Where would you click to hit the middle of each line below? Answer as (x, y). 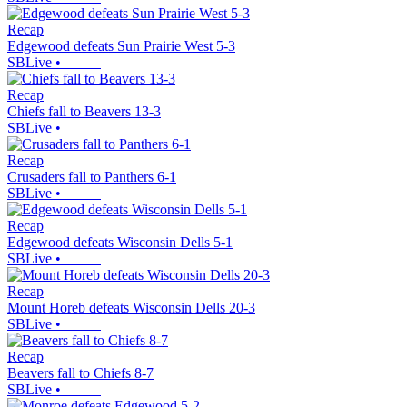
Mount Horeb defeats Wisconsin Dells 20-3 (131, 308)
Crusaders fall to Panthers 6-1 (92, 177)
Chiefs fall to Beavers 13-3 (84, 112)
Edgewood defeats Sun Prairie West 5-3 (121, 46)
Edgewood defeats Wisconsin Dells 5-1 (120, 243)
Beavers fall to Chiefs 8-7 (80, 373)
